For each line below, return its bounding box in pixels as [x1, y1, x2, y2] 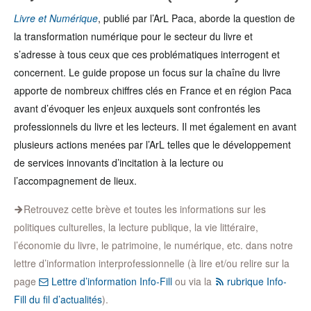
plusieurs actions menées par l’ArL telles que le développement [14, 137, 291, 151]
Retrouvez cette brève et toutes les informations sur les [24, 202, 266, 216]
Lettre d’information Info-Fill [49, 274, 172, 288]
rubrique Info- [224, 274, 287, 288]
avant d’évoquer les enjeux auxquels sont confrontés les [14, 101, 260, 115]
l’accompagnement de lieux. [14, 174, 137, 187]
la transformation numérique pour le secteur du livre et [14, 29, 253, 43]
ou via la [172, 274, 215, 288]
